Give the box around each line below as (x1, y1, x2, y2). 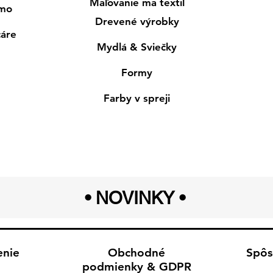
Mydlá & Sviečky (97, 40, 177, 53)
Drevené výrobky (94, 15, 179, 27)
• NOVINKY (84, 187, 174, 208)
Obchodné (108, 245, 165, 260)
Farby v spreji (104, 91, 171, 104)
